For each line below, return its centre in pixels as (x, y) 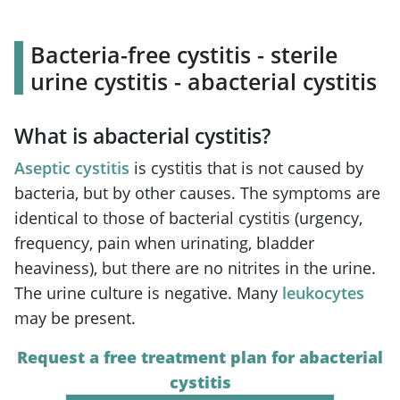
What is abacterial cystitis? (142, 135)
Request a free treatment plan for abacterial (200, 357)
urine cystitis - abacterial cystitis (204, 81)
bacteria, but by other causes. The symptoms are (197, 192)
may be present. (75, 317)
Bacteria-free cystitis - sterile (184, 54)
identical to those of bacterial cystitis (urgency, (188, 217)
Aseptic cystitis (72, 167)
